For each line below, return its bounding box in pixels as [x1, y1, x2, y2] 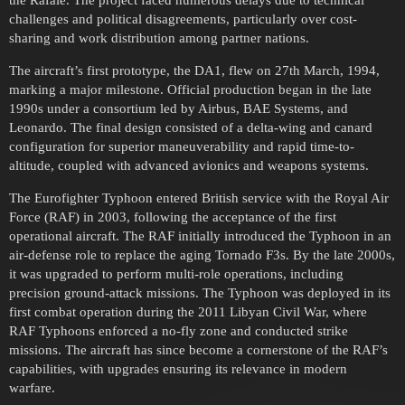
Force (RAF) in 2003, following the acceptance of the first [9, 210, 336, 225]
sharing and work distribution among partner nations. [9, 31, 309, 46]
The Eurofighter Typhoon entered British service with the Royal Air [9, 191, 389, 206]
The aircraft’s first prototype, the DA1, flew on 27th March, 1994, [9, 63, 380, 79]
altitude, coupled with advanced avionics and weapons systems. [9, 158, 369, 174]
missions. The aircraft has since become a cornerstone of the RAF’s [9, 343, 388, 358]
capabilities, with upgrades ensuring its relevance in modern [9, 362, 347, 377]
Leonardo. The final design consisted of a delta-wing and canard [9, 120, 372, 136]
